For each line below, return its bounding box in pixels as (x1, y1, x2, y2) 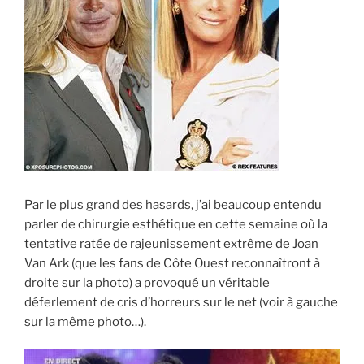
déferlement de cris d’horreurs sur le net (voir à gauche (24, 294, 338, 310)
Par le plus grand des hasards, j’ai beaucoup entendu (24, 197, 322, 212)
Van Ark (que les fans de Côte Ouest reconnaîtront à (24, 255, 320, 271)
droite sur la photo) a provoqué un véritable (24, 275, 270, 290)
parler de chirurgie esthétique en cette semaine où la (24, 216, 327, 232)
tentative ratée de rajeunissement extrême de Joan (24, 236, 318, 251)
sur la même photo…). (24, 314, 146, 329)
